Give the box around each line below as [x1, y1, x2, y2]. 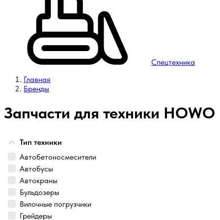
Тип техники [20, 137, 62, 147]
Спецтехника [151, 57, 195, 67]
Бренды [24, 84, 49, 94]
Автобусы [20, 164, 53, 173]
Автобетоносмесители [20, 152, 96, 162]
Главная [24, 75, 51, 84]
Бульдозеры [20, 187, 59, 197]
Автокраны [20, 175, 57, 185]
